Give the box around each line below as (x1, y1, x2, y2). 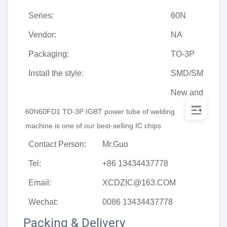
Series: (28, 11, 54, 20)
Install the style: (28, 69, 84, 78)
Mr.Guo (102, 140, 128, 148)
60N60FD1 (25, 107, 62, 116)
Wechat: (28, 198, 58, 206)
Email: (28, 178, 51, 187)
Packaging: (28, 50, 69, 58)
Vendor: (28, 30, 56, 39)
